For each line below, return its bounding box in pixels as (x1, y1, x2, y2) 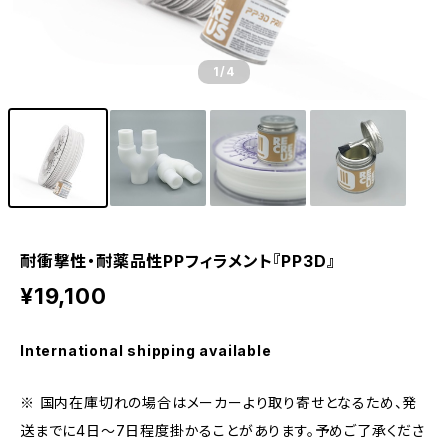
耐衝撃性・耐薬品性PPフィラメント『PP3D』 (20, 251, 336, 271)
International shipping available (20, 342, 272, 359)
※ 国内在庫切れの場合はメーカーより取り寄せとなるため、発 (20, 394, 418, 411)
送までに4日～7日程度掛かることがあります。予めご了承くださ (20, 422, 425, 439)
